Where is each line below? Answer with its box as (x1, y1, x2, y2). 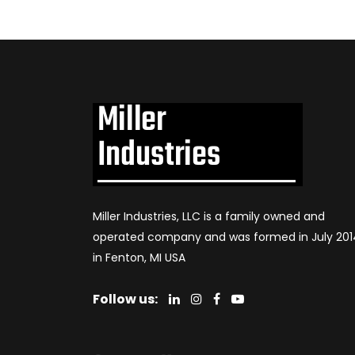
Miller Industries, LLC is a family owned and (93, 208, 325, 224)
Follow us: (93, 290, 158, 308)
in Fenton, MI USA (93, 250, 185, 265)
